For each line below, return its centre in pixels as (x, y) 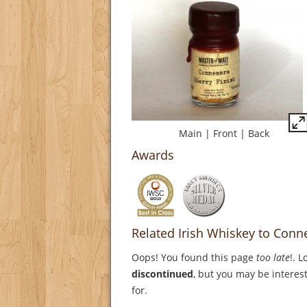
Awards (153, 155)
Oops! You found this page (194, 258)
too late (273, 258)
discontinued (162, 274)
